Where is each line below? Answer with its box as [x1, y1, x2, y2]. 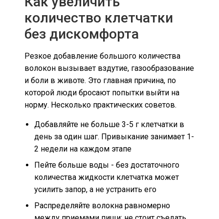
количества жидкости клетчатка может [34, 172, 179, 182]
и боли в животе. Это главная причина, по [24, 76, 176, 86]
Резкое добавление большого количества [24, 51, 180, 61]
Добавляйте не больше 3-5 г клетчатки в [34, 119, 184, 129]
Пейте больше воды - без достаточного [34, 160, 179, 170]
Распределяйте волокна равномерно [34, 200, 170, 210]
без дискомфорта [24, 26, 139, 43]
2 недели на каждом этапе [34, 144, 131, 153]
